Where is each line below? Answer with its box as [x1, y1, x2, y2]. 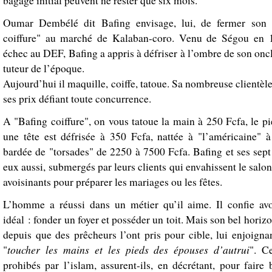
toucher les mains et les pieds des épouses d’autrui [7, 242, 250, 257]
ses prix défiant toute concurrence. [3, 91, 151, 106]
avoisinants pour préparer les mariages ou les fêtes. [3, 174, 222, 189]
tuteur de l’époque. [3, 61, 84, 75]
